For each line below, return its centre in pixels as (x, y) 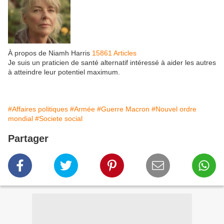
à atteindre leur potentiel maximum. (64, 72)
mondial (20, 119)
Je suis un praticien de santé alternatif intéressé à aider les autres (112, 63)
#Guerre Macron (123, 109)
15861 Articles (114, 53)
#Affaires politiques (38, 109)
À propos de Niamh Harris (49, 53)
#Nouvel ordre (174, 109)
